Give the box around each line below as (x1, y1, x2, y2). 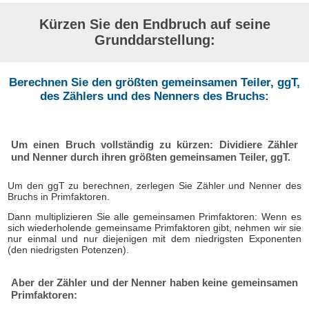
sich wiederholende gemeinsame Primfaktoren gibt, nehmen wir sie (8, 221, 301, 233)
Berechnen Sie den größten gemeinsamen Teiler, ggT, (9, 75, 300, 89)
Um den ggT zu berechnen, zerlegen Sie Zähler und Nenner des (8, 180, 301, 192)
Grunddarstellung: (94, 32, 215, 48)
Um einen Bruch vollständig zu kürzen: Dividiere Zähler (11, 138, 298, 150)
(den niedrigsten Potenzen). (8, 243, 130, 255)
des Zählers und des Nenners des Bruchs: (40, 89, 269, 103)
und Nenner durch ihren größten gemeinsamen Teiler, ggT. (11, 150, 291, 163)
